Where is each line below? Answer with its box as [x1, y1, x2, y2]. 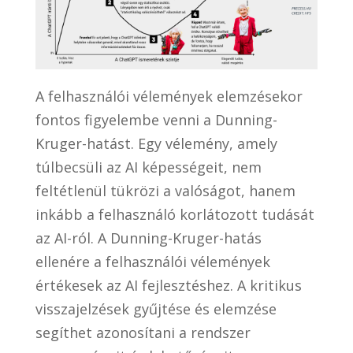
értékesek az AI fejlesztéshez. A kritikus [35, 275, 302, 295]
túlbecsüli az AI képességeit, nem [35, 157, 262, 176]
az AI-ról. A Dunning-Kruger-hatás [35, 228, 262, 247]
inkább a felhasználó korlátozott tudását [35, 204, 314, 224]
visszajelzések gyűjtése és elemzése [35, 299, 277, 318]
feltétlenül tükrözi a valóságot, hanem [35, 180, 295, 200]
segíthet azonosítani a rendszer [35, 322, 251, 342]
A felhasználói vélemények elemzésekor [35, 86, 303, 106]
